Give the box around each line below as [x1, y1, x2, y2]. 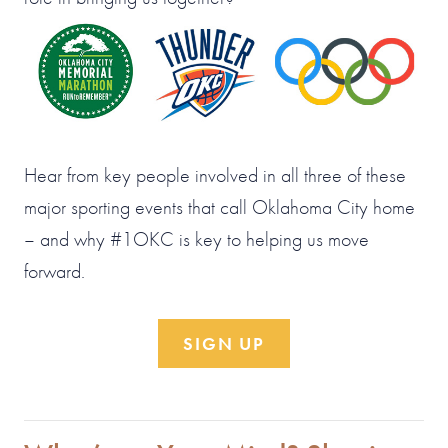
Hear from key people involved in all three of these [24, 161, 406, 188]
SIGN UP [183, 331, 265, 355]
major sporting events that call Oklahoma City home [24, 193, 415, 220]
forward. [24, 257, 85, 284]
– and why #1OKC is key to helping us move [24, 225, 369, 252]
